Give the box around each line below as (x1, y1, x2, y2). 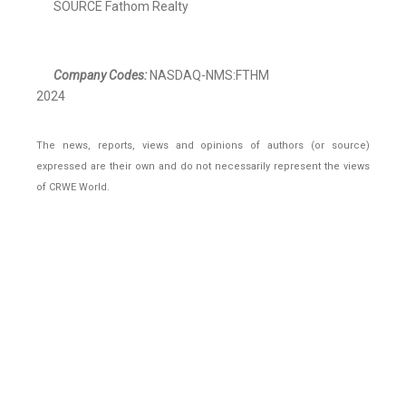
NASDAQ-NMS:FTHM (147, 68, 269, 83)
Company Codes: (53, 68, 147, 83)
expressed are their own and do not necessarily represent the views (36, 160, 370, 173)
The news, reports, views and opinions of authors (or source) (36, 140, 370, 152)
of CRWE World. (36, 181, 110, 194)
